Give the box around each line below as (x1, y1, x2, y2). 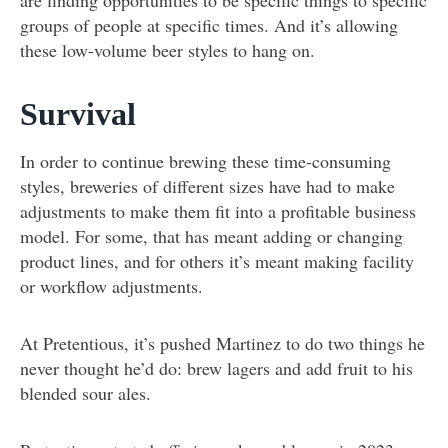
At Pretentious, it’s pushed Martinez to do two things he (20, 331, 425, 356)
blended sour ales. (20, 381, 151, 406)
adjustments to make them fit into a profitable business (20, 199, 416, 224)
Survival (20, 96, 136, 133)
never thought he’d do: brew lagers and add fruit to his (20, 356, 413, 381)
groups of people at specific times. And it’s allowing (20, 13, 398, 38)
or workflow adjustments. (20, 274, 203, 299)
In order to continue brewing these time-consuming (20, 149, 391, 174)
